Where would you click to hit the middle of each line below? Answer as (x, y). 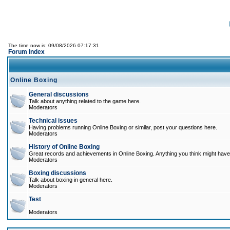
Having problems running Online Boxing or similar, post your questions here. (123, 127)
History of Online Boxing (64, 147)
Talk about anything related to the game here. (85, 101)
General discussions (59, 94)
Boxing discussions (57, 173)
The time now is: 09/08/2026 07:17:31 (54, 45)
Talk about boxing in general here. (71, 180)
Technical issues (53, 121)
